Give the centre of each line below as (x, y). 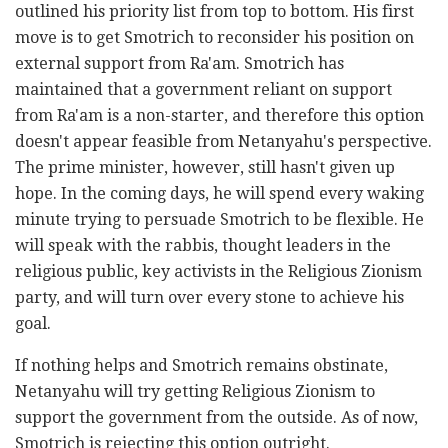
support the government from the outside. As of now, (216, 417)
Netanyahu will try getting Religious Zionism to (195, 391)
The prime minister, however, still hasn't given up (205, 167)
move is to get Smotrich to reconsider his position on (214, 37)
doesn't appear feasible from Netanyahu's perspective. (223, 141)
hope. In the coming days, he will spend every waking (219, 193)
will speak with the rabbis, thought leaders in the (203, 245)
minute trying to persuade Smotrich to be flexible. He (219, 219)
